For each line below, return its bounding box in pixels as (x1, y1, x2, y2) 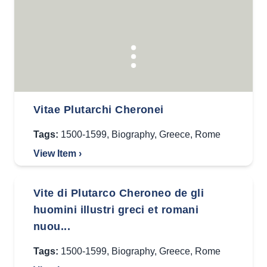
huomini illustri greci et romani (33, 204, 199, 216)
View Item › (33, 148, 82, 159)
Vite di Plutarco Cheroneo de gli (33, 187, 204, 199)
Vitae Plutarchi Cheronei (33, 104, 164, 116)
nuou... (33, 221, 71, 232)
